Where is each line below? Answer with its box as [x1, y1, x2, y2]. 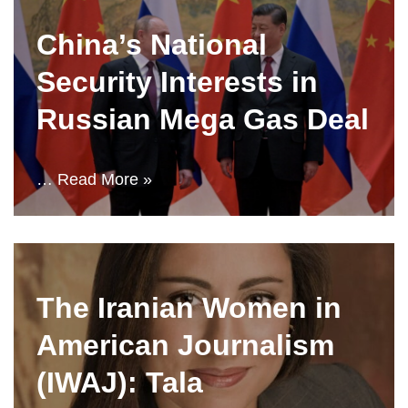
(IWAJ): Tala [36, 366, 203, 399]
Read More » [57, 170, 152, 189]
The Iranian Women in [36, 291, 342, 324]
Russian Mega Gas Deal [36, 103, 369, 136]
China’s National [36, 28, 267, 61]
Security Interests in [36, 66, 318, 98]
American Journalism [36, 329, 334, 362]
